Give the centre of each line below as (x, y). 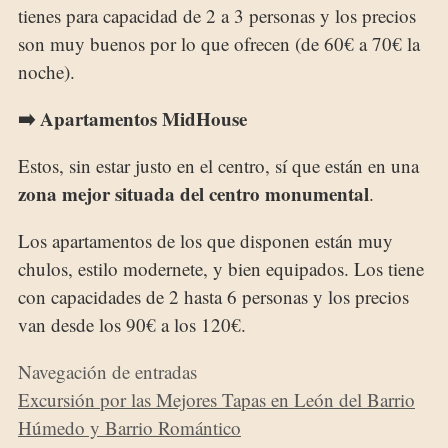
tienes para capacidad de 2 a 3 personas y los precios (217, 15)
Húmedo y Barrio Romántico (129, 427)
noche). (46, 71)
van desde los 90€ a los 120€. (132, 324)
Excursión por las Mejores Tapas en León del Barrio (216, 399)
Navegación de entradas (107, 371)
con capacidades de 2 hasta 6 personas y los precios (213, 296)
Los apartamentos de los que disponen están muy (205, 240)
